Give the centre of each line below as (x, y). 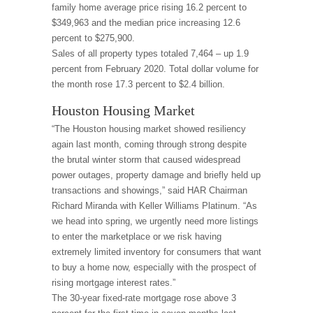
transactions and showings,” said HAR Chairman (150, 190)
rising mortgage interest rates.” (114, 283)
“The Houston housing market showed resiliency (149, 129)
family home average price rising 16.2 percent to (149, 7)
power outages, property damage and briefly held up (156, 175)
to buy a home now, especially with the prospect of (154, 267)
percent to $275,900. (93, 38)
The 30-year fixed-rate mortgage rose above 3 (144, 298)
